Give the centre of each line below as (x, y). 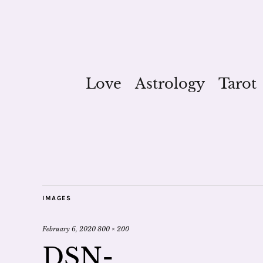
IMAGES (57, 198)
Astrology (170, 84)
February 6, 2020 (69, 229)
